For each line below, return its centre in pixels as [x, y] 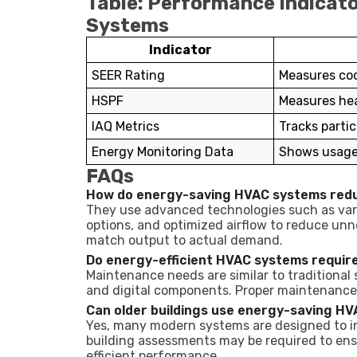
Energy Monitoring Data [163, 152]
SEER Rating [128, 75]
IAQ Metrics [126, 126]
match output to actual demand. [184, 240]
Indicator [180, 50]
